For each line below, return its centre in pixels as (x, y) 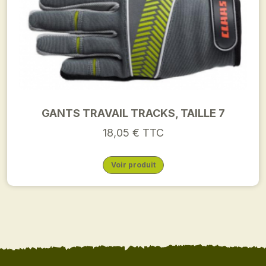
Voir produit (133, 165)
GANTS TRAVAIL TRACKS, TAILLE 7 (133, 113)
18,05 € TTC (133, 133)
